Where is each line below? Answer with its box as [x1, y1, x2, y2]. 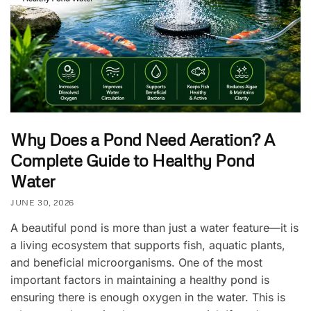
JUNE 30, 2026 [10, 196, 74, 208]
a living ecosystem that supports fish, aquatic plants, [10, 237, 285, 252]
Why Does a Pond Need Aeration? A [10, 128, 274, 149]
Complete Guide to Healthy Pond [10, 149, 254, 170]
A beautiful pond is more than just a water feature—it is [10, 220, 299, 235]
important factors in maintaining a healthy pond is [10, 272, 269, 287]
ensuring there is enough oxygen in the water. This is [10, 289, 285, 304]
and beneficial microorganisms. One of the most [10, 255, 262, 269]
